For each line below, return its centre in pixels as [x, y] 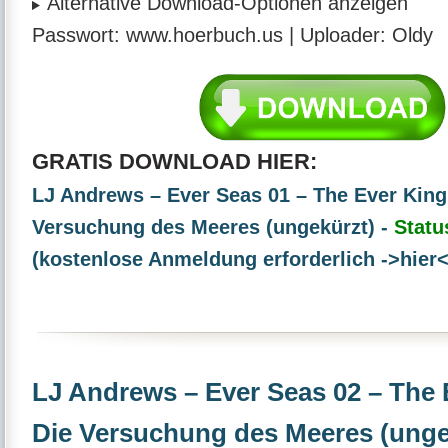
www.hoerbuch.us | [210, 35]
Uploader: [343, 35]
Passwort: [76, 35]
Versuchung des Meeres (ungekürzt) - [213, 226]
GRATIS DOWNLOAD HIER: [174, 161]
